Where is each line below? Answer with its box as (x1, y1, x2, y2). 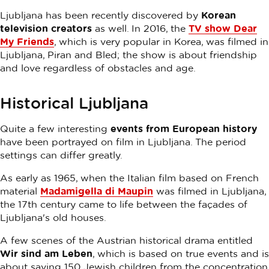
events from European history (107, 123, 257, 134)
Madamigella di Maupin (40, 186, 153, 196)
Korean (201, 10, 236, 20)
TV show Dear (189, 23, 257, 34)
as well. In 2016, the (92, 23, 189, 34)
